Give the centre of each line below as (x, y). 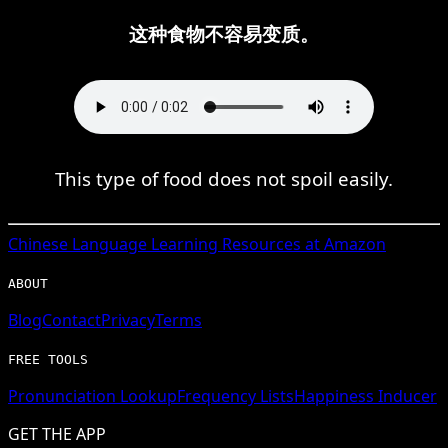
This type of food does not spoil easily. (224, 178)
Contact (71, 319)
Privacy (128, 319)
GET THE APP (57, 433)
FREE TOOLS (48, 359)
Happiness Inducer (365, 395)
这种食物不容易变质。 (224, 33)
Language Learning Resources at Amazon (227, 243)
